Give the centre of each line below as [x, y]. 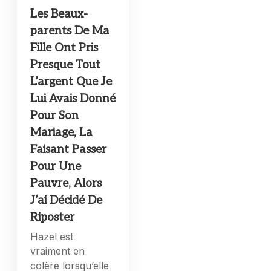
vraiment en [58, 251]
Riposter [53, 218]
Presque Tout [66, 65]
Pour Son [55, 116]
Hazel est [52, 237]
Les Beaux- [59, 15]
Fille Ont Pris [64, 48]
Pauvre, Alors [66, 184]
